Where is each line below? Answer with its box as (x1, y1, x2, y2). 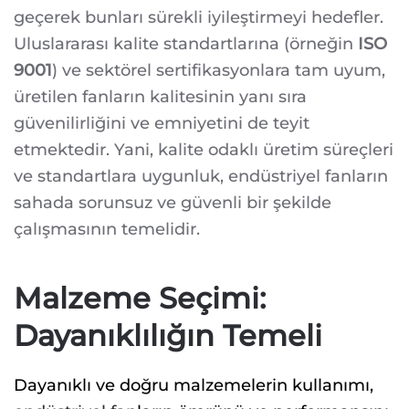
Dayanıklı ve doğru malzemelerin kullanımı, (14, 374, 373, 395)
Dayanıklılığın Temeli (14, 317, 322, 353)
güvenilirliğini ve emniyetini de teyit (14, 112, 309, 133)
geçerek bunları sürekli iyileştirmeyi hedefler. (14, 6, 383, 27)
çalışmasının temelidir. (14, 218, 200, 239)
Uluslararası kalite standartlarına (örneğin (14, 33, 358, 54)
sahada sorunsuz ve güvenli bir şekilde (14, 192, 331, 213)
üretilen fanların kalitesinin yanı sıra (14, 86, 307, 107)
